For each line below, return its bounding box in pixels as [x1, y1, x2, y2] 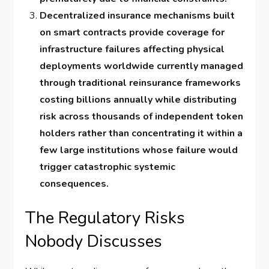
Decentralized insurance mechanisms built [40, 9, 235, 23]
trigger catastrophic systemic [40, 160, 176, 174]
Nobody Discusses [25, 230, 163, 253]
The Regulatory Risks [25, 207, 186, 230]
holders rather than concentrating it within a [40, 127, 243, 141]
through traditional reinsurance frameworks [40, 76, 241, 90]
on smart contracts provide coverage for [40, 26, 225, 40]
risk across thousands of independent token [40, 110, 244, 124]
